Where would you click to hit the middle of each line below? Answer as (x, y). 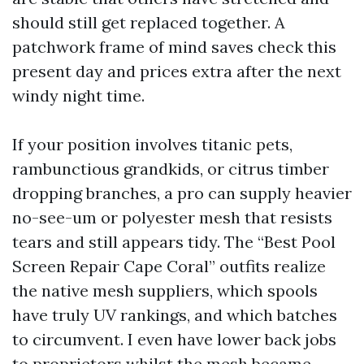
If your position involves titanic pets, (152, 144)
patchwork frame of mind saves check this (174, 47)
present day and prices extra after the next (177, 71)
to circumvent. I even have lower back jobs (174, 339)
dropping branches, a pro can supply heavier (182, 193)
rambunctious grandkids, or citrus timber (171, 169)
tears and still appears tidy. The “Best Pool (174, 242)
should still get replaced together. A (149, 22)
